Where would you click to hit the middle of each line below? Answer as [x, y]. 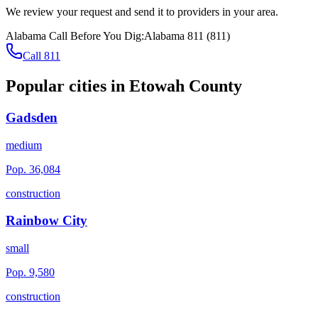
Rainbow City [46, 221]
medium [24, 145]
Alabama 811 [174, 36]
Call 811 [42, 56]
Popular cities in [67, 86]
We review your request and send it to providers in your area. [142, 12]
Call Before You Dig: [95, 36]
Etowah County [186, 86]
